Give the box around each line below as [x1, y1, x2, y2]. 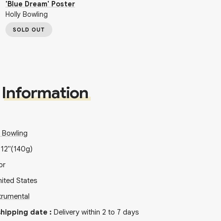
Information [1, 82, 88, 103]
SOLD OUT [13, 26, 45, 33]
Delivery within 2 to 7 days [53, 208, 139, 217]
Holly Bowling [5, 10, 48, 19]
